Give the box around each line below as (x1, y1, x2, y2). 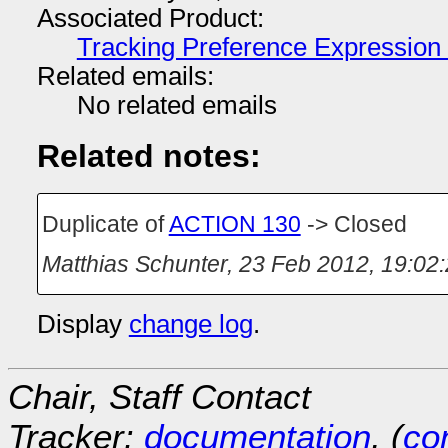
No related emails (76, 91, 277, 119)
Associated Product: (36, 4, 264, 32)
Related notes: (36, 137, 261, 174)
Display (36, 309, 129, 338)
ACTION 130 (168, 210, 301, 237)
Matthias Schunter (41, 250, 227, 277)
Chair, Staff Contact (8, 376, 311, 416)
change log (128, 309, 253, 338)
